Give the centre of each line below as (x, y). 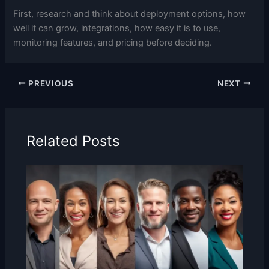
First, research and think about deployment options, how (130, 14)
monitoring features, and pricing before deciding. (113, 42)
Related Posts (73, 141)
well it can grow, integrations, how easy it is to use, (117, 28)
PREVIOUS (50, 83)
